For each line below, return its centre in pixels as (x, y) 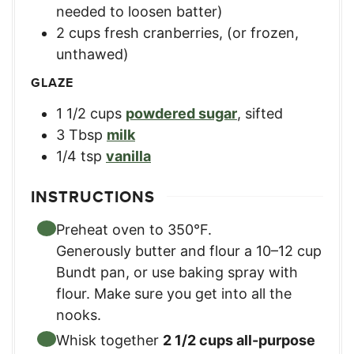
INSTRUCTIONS (93, 196)
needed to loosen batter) (139, 11)
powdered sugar (181, 113)
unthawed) (92, 54)
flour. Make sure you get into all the (174, 293)
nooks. (79, 314)
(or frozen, (263, 33)
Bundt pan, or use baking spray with (177, 272)
